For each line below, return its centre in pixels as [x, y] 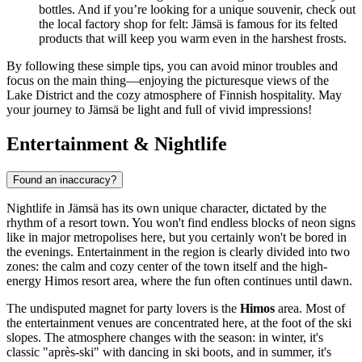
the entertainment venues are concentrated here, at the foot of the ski [179, 322]
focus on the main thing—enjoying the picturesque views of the [168, 81]
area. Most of [310, 308]
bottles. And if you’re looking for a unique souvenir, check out [197, 10]
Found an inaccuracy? [65, 179]
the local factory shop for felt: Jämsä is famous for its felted [188, 24]
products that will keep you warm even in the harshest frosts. [193, 39]
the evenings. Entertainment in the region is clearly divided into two [178, 251]
